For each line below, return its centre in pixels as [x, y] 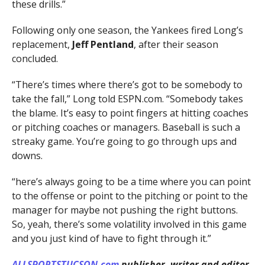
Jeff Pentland [103, 45]
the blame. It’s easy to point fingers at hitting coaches [130, 113]
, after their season [176, 45]
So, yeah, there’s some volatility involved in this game [129, 224]
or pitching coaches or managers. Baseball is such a [126, 127]
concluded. [35, 59]
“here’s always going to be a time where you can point [131, 182]
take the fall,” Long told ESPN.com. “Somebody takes [127, 99]
